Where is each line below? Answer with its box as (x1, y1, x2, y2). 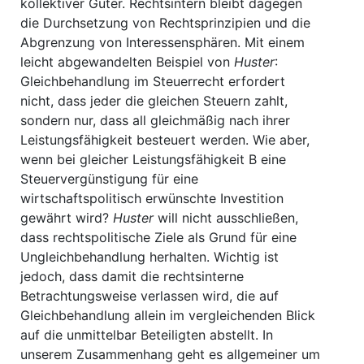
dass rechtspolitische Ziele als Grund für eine (20, 229, 297, 245)
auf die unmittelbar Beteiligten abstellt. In (20, 327, 273, 343)
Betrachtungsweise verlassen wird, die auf (20, 288, 279, 304)
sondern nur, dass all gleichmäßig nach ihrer (20, 112, 290, 128)
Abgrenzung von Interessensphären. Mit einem (20, 34, 305, 50)
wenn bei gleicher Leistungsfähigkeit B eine (20, 151, 286, 167)
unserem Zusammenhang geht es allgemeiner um (20, 346, 320, 362)
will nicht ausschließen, (154, 210, 298, 226)
